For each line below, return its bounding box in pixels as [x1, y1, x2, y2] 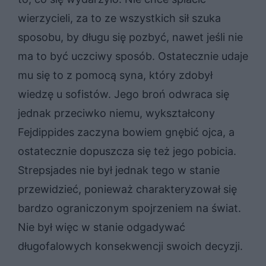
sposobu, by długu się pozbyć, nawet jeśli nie [18, 30, 243, 43]
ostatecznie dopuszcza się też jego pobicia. [18, 144, 236, 157]
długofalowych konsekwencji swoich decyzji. [18, 239, 243, 252]
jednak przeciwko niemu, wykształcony [18, 106, 215, 119]
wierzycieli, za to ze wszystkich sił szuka [18, 11, 221, 24]
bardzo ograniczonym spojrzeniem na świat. [18, 201, 241, 214]
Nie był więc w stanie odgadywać [18, 220, 185, 233]
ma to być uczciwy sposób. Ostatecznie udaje [18, 49, 248, 62]
